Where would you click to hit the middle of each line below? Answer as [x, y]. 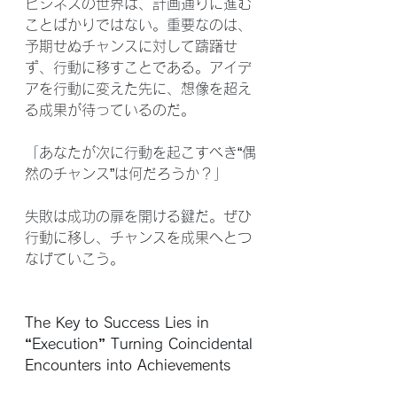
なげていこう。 [74, 259]
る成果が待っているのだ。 [110, 110]
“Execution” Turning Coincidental [141, 344]
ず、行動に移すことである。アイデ [138, 67]
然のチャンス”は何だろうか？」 [126, 174]
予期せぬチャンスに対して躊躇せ [131, 46]
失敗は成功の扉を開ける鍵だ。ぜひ [138, 216]
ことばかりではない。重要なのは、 [138, 25]
